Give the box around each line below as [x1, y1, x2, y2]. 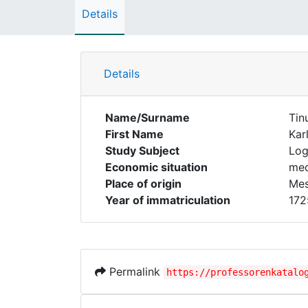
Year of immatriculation [105, 193, 230, 207]
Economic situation [105, 160, 208, 174]
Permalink [106, 265, 164, 278]
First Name [105, 127, 164, 141]
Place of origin [105, 177, 181, 190]
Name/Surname [105, 111, 190, 124]
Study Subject [105, 144, 179, 157]
